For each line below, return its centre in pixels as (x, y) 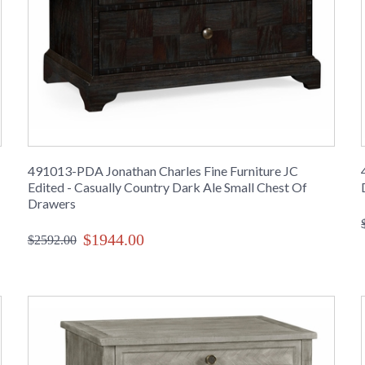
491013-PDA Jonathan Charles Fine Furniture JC (163, 171)
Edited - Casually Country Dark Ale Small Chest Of (167, 187)
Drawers (51, 204)
